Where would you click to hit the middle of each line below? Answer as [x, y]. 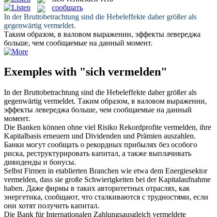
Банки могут [26, 145]
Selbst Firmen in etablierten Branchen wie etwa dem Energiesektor [106, 171]
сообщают [61, 197]
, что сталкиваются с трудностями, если [143, 197]
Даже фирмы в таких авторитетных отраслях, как [108, 188]
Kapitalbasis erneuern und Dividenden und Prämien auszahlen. [100, 136]
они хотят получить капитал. [52, 206]
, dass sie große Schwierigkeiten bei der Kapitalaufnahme [123, 180]
